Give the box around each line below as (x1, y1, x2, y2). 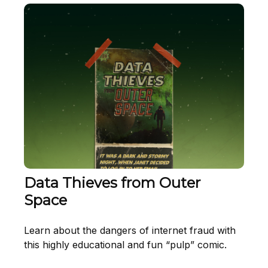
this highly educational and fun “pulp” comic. (24, 239, 227, 251)
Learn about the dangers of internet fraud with (24, 224, 236, 237)
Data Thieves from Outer (24, 174, 200, 192)
